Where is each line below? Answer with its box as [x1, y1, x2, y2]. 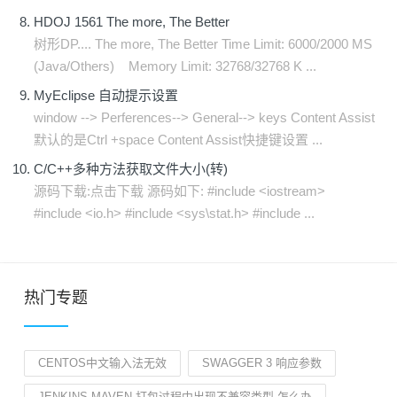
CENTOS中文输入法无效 [38, 356, 167, 370]
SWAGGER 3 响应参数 [202, 356, 322, 370]
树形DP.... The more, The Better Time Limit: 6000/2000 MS [34, 36, 372, 51]
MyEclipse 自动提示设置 [34, 88, 178, 103]
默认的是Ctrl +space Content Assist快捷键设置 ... [34, 132, 323, 147]
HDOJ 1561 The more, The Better [34, 14, 230, 29]
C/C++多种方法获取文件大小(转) [34, 161, 228, 176]
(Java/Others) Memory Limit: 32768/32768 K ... [34, 58, 316, 74]
